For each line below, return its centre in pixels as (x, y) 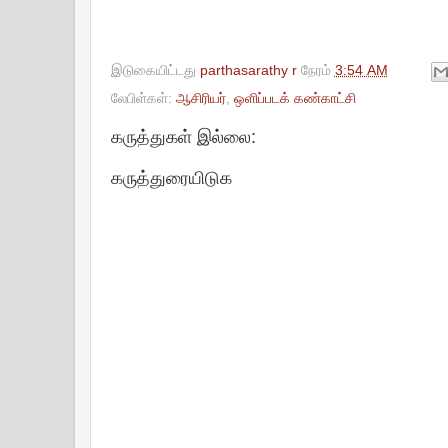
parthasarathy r (248, 70)
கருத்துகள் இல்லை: (183, 136)
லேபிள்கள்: (143, 98)
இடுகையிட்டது (155, 70)
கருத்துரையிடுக (171, 178)
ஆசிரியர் (200, 98)
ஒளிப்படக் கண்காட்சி (294, 98)
